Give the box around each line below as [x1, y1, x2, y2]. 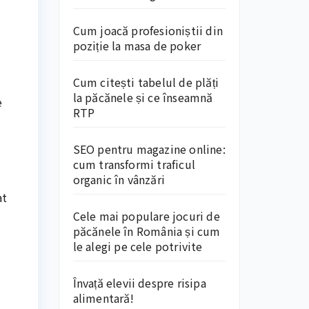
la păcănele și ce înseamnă [72, 89, 213, 106]
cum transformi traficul [72, 156, 196, 172]
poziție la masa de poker [72, 37, 201, 54]
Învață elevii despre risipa [72, 275, 206, 291]
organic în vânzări [72, 171, 166, 188]
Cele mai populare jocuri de [72, 208, 220, 224]
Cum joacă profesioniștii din [72, 22, 223, 39]
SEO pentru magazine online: [72, 141, 226, 157]
